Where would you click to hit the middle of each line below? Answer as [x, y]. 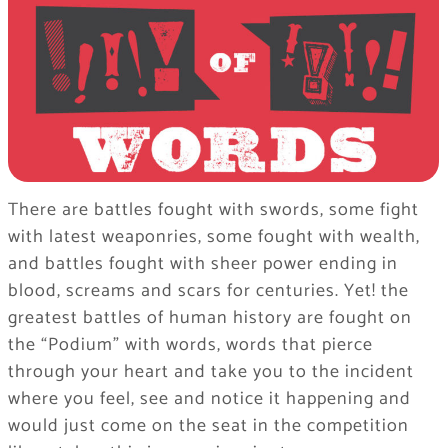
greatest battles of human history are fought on [209, 318]
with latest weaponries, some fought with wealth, [213, 237]
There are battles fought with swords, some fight [213, 210]
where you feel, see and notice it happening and [209, 399]
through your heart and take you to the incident [210, 372]
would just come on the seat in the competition [208, 426]
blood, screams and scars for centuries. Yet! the [208, 291]
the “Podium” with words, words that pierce [190, 345]
